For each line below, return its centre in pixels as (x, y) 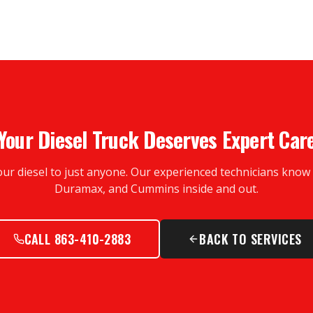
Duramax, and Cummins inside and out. (156, 189)
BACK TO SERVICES (250, 239)
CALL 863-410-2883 (78, 239)
